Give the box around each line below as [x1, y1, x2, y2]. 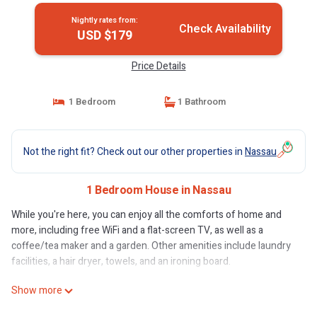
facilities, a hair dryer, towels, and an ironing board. [11, 254, 231, 269]
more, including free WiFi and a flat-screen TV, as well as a [11, 223, 263, 238]
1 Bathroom [175, 95, 226, 108]
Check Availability [178, 21, 271, 38]
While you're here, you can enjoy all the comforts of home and [11, 207, 282, 222]
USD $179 [76, 26, 132, 45]
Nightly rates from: [71, 14, 138, 26]
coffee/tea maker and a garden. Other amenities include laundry [11, 238, 291, 253]
